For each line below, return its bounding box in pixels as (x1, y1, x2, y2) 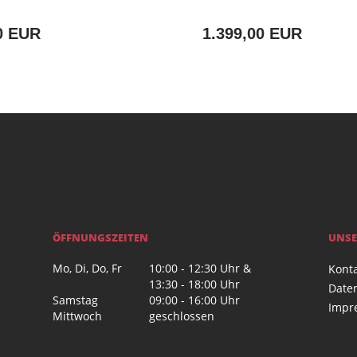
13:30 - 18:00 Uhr (149, 277, 241, 292)
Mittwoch (53, 308, 103, 324)
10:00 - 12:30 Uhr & (149, 261, 252, 277)
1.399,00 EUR (202, 25, 302, 43)
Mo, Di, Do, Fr (53, 261, 123, 277)
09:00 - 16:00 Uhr (149, 292, 241, 308)
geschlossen (149, 308, 215, 324)
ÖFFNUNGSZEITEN (53, 230, 149, 245)
